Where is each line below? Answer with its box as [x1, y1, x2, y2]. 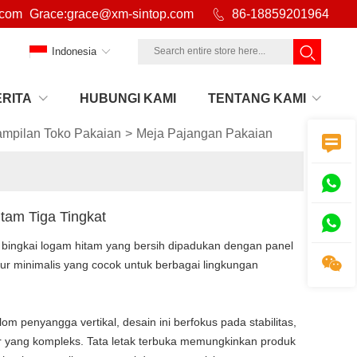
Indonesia [52, 45, 96, 57]
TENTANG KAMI [207, 91, 306, 105]
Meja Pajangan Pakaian [136, 127, 273, 140]
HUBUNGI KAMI [79, 91, 176, 105]
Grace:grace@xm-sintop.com [29, 7, 194, 21]
